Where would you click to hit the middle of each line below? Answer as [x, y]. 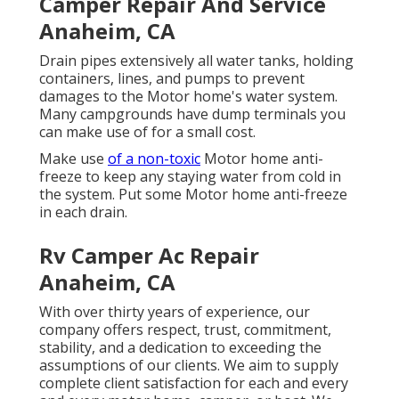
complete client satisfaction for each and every [194, 383]
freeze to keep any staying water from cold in [190, 177]
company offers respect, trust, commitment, [185, 330]
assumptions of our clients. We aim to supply [189, 366]
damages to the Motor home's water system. [188, 97]
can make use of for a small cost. [147, 132]
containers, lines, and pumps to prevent [172, 79]
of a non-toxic [154, 159]
